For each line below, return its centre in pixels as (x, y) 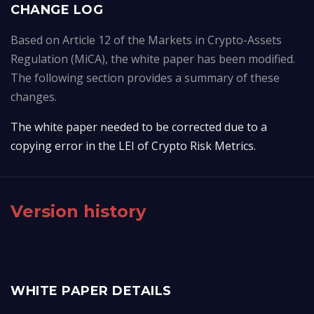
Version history (78, 211)
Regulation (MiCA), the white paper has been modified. (153, 59)
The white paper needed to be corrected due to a (139, 127)
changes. (34, 97)
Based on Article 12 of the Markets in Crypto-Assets (146, 40)
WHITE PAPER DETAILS (91, 291)
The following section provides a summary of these (145, 78)
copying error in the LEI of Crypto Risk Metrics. (133, 146)
